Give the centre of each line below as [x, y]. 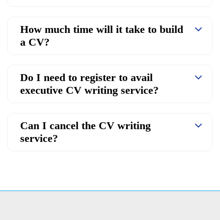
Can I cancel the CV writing [85, 125]
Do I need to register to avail [86, 77]
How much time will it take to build [102, 29]
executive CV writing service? [89, 90]
